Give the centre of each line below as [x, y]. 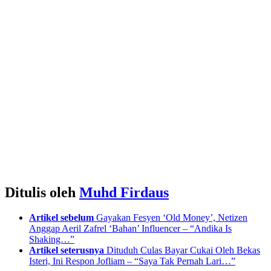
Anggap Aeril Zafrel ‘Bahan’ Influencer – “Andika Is [130, 229]
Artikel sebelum [61, 218]
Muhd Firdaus [124, 192]
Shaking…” [52, 240]
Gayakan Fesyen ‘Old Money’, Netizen [172, 218]
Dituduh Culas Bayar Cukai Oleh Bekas [183, 250]
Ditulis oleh [42, 192]
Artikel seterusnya [67, 250]
